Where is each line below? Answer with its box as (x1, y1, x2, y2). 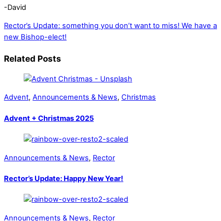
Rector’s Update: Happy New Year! (4, 174, 123, 184)
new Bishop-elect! (4, 33, 67, 42)
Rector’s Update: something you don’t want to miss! (4, 21, 180, 31)
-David (4, 2, 26, 12)
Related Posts (4, 53, 61, 64)
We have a (180, 21, 217, 31)
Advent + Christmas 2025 (4, 113, 94, 123)
